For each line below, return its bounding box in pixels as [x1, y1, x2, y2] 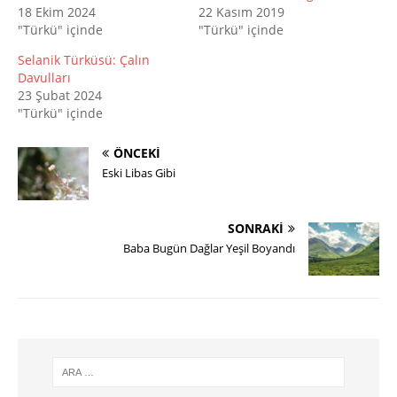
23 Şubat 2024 [18, 87, 102, 105]
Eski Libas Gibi [102, 165, 175, 182]
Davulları [18, 69, 71, 87]
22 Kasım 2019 [198, 4, 284, 21]
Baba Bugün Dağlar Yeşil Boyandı [123, 240, 295, 257]
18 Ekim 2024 [18, 4, 96, 21]
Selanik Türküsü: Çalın [18, 51, 150, 69]
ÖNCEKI [113, 144, 160, 162]
